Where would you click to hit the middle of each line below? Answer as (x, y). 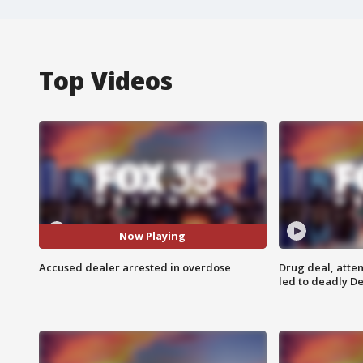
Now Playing (153, 236)
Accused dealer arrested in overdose (135, 267)
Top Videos (106, 80)
